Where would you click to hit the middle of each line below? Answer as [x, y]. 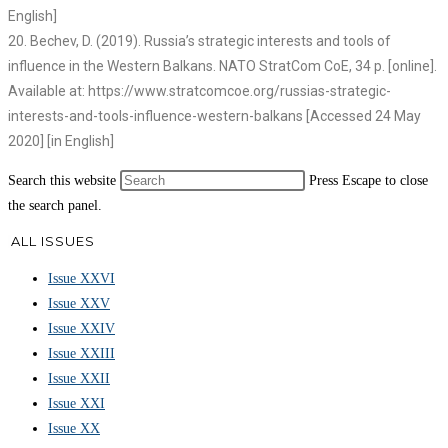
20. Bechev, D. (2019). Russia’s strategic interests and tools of [199, 41]
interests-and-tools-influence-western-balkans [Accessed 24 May [214, 116]
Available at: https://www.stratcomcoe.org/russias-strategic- [199, 91]
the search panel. [55, 206]
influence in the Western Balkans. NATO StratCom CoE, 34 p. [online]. [222, 66]
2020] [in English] [61, 141]
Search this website [64, 181]
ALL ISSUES [53, 241]
